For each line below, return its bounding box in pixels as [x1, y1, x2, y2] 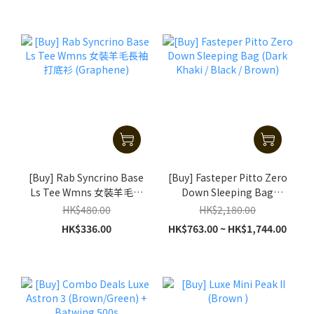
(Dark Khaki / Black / [180, 200, 275, 214]
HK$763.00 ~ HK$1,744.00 [168, 221, 287, 236]
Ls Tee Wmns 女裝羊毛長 [29, 185, 143, 200]
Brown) [210, 214, 245, 229]
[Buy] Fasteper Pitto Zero [168, 170, 287, 185]
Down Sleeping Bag [182, 185, 274, 200]
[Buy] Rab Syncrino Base [29, 170, 144, 185]
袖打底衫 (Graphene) [39, 200, 135, 214]
